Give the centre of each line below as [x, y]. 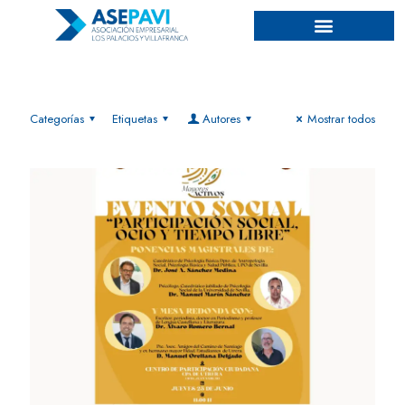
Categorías [57, 118]
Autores [221, 118]
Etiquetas [135, 118]
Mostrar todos [341, 118]
